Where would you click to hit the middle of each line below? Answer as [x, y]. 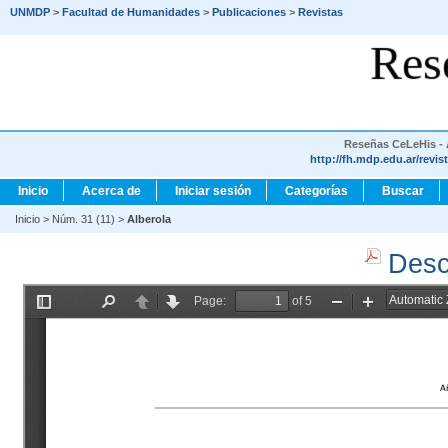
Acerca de [111, 191]
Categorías [316, 191]
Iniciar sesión [213, 191]
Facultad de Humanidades [131, 12]
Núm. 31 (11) [83, 219]
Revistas [320, 12]
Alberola [149, 219]
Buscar [403, 191]
